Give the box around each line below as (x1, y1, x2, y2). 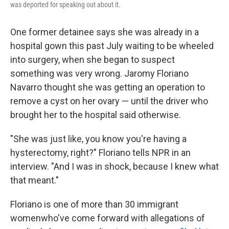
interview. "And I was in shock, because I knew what (10, 161, 219, 172)
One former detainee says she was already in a (10, 26, 199, 37)
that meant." (10, 174, 59, 186)
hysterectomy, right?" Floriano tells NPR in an (10, 147, 191, 158)
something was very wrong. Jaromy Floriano (10, 67, 189, 79)
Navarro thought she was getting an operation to (10, 81, 205, 93)
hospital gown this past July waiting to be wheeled (10, 40, 214, 51)
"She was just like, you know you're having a (10, 133, 187, 144)
